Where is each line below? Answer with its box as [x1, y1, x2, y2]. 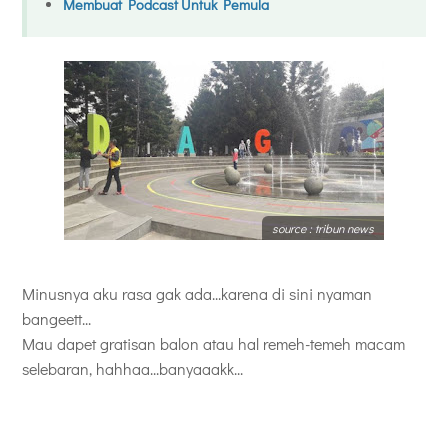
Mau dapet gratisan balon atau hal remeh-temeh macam [22, 333, 405, 355]
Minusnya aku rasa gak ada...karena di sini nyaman [22, 283, 372, 305]
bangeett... [22, 308, 91, 330]
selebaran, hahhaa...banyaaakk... [22, 358, 243, 380]
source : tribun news [272, 220, 374, 237]
